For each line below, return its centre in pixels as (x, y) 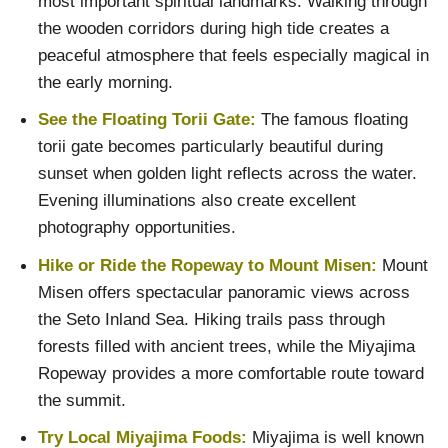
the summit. (81, 399)
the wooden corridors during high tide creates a (213, 27)
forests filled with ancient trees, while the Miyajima (226, 345)
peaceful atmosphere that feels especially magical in (233, 54)
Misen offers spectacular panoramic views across (223, 291)
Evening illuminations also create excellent (196, 200)
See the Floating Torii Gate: (146, 119)
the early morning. (105, 81)
